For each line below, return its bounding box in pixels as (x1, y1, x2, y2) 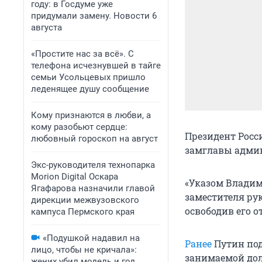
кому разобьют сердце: (31, 122, 127, 132)
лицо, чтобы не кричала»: (31, 244, 137, 255)
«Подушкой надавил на (43, 233, 140, 243)
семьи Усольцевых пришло (31, 72, 146, 82)
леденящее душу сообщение (31, 84, 149, 94)
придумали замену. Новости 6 (31, 11, 157, 21)
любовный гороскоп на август (31, 133, 158, 144)
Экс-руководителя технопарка (31, 160, 155, 170)
